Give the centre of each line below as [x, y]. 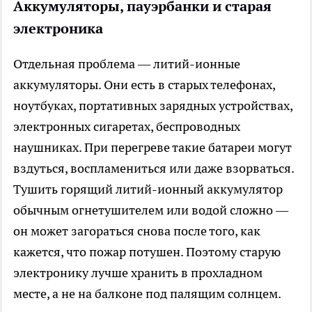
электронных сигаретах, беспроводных [127, 126]
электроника [58, 28]
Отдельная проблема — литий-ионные [127, 63]
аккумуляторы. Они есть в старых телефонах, [144, 84]
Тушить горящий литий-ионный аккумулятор [148, 189]
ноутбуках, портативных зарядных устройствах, [153, 105]
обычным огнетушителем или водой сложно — [151, 210]
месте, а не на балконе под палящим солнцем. [147, 293]
